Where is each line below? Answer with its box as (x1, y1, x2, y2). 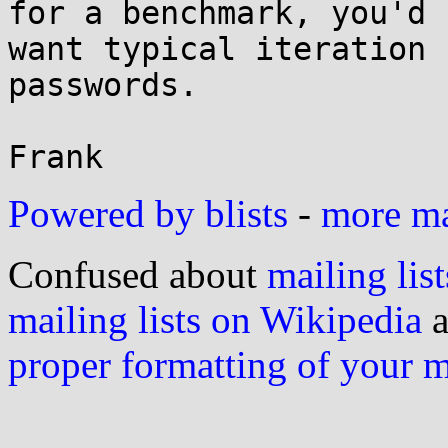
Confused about (8, 253, 267, 296)
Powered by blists (8, 192, 288, 235)
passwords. (8, 67, 198, 103)
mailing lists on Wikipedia (8, 298, 422, 341)
